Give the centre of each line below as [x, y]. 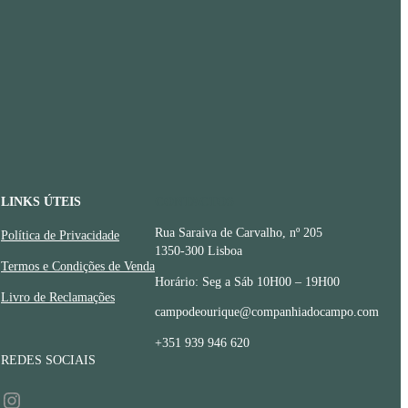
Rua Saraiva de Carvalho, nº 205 [239, 233]
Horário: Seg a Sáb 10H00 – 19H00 [247, 281]
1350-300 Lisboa [199, 251]
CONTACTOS [194, 202]
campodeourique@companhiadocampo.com [267, 312]
